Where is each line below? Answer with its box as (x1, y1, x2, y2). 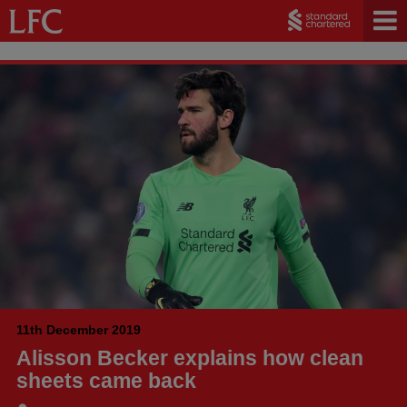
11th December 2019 (16, 322, 141, 337)
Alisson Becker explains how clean (16, 345, 363, 370)
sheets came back (16, 368, 196, 392)
